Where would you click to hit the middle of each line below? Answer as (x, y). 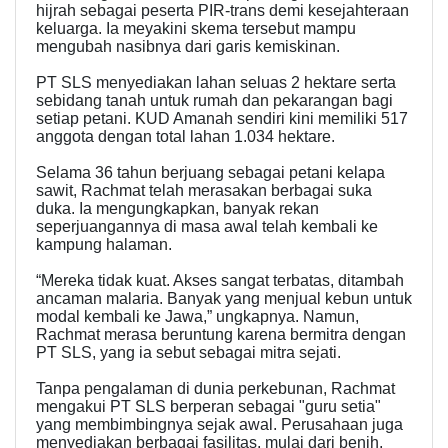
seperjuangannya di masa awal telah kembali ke (207, 227)
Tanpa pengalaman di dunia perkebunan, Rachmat (215, 389)
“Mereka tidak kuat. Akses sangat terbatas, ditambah (220, 281)
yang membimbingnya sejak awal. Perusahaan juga (219, 425)
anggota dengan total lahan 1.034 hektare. (185, 137)
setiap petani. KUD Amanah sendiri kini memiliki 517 (222, 119)
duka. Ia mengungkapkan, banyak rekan (177, 209)
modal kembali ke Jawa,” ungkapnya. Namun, (197, 317)
